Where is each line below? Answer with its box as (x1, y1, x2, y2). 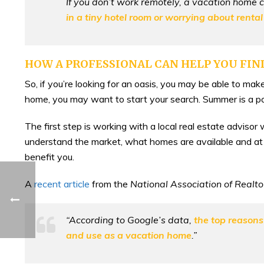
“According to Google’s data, (66, 213, 192, 226)
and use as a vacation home (66, 229, 192, 241)
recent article (34, 177, 90, 190)
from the (90, 177, 130, 190)
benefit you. (25, 150, 74, 163)
